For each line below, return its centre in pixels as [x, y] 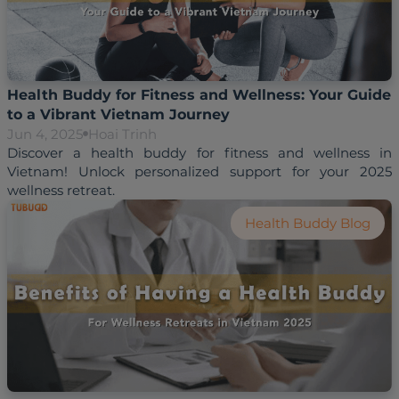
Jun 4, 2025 [45, 134]
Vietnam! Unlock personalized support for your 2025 [199, 171]
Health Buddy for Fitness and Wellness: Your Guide [199, 94]
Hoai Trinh [122, 134]
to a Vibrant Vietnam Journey [118, 114]
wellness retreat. [61, 190]
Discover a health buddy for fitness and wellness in [199, 152]
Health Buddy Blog [308, 223]
